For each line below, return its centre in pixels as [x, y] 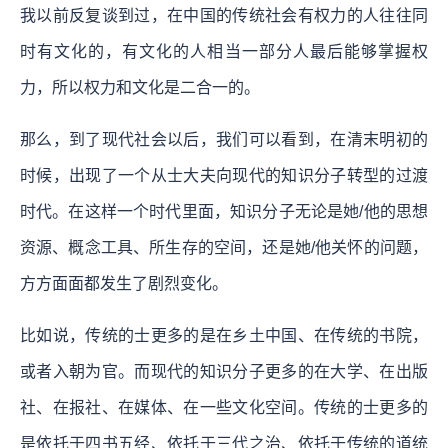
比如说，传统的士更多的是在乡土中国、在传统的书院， [224, 335]
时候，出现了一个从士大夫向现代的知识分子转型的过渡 [224, 175]
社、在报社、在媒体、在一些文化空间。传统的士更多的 [224, 407]
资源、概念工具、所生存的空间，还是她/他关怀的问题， [224, 247]
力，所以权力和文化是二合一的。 [140, 87]
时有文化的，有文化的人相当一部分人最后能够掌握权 [224, 51]
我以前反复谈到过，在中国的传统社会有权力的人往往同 [224, 15]
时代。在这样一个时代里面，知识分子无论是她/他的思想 [224, 211]
